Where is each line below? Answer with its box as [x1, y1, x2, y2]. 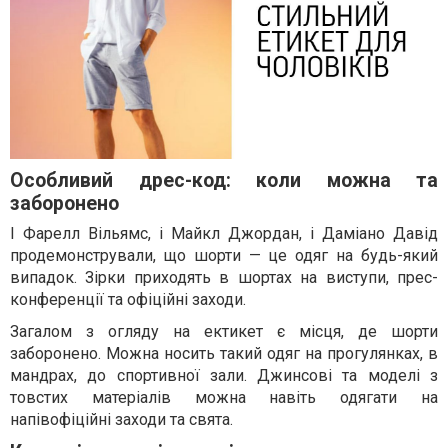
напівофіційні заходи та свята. [10, 410, 233, 430]
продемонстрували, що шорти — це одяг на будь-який [10, 246, 438, 266]
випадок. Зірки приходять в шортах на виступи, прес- [10, 268, 438, 288]
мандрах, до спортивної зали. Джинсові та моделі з [10, 366, 438, 386]
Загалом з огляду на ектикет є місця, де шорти [10, 322, 438, 342]
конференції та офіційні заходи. [10, 290, 246, 310]
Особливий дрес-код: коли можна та [10, 169, 438, 193]
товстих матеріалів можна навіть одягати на [10, 388, 438, 408]
